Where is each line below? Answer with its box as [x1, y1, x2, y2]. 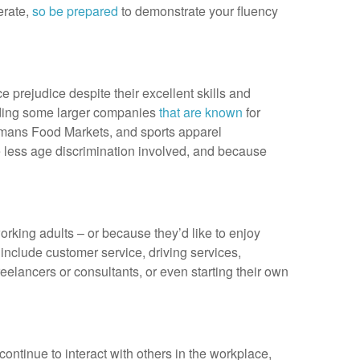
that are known [159, 103, 243, 121]
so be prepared [32, 2, 118, 20]
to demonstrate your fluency [118, 2, 278, 20]
